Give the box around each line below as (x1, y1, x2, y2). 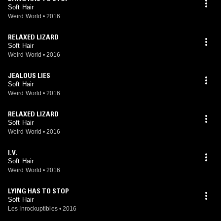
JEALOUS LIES (8, 71, 50, 80)
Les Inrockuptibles (8, 205, 58, 212)
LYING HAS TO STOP (8, 186, 69, 195)
